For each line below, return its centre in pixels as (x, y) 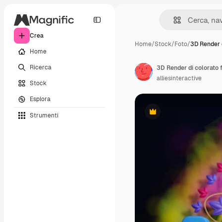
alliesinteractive (179, 78)
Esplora (40, 99)
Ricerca (41, 67)
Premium (165, 115)
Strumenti (44, 115)
